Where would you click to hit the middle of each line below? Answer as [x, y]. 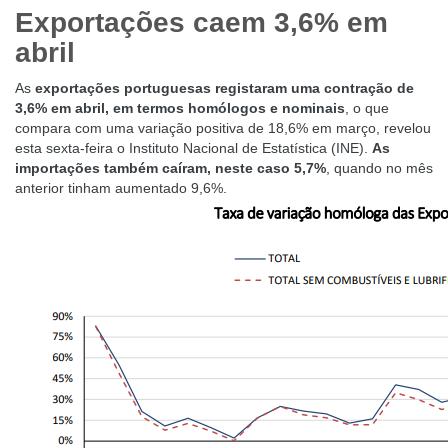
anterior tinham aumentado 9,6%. [121, 188]
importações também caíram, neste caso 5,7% [170, 168]
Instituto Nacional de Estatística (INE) [246, 148]
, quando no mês [379, 168]
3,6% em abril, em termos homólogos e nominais [180, 108]
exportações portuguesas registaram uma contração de [224, 88]
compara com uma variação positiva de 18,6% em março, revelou [223, 128]
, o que [367, 108]
